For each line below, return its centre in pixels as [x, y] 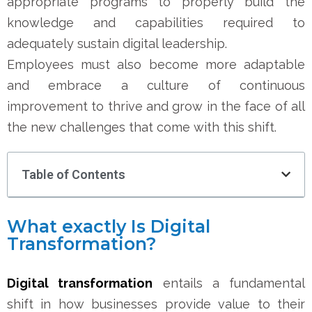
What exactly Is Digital [109, 226]
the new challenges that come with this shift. [142, 127]
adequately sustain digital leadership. [117, 43]
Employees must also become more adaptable [156, 64]
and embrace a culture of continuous [156, 85]
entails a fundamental [229, 283]
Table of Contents [73, 174]
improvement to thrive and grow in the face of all [156, 106]
